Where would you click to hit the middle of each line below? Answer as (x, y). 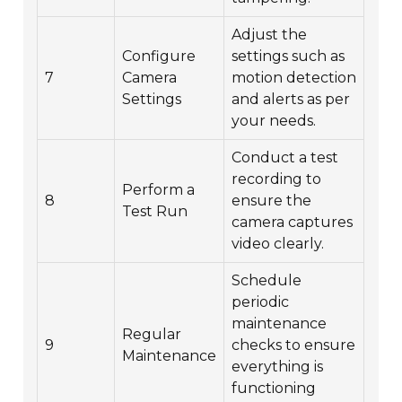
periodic (261, 302)
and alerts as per (291, 100)
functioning (274, 389)
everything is (278, 367)
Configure (159, 57)
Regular (152, 335)
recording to (277, 179)
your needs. (274, 121)
